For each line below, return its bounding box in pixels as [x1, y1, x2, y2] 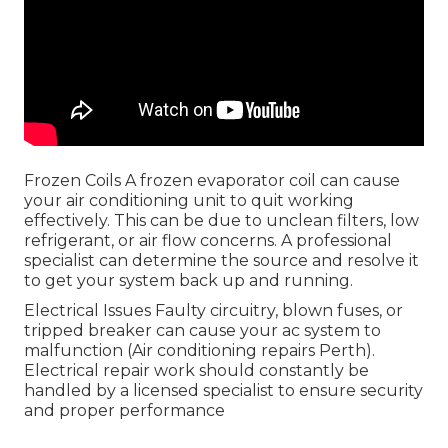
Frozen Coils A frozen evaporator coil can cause [24, 171, 400, 191]
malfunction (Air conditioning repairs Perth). [24, 341, 375, 361]
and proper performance [24, 401, 225, 421]
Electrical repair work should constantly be [24, 361, 369, 381]
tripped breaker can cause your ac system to [24, 321, 381, 341]
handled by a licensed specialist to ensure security [24, 381, 423, 401]
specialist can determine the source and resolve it [24, 251, 419, 271]
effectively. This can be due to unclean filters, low [24, 211, 419, 231]
